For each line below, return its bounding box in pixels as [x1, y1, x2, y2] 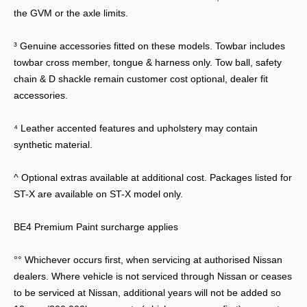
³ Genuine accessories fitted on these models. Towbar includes [14, 40, 285, 51]
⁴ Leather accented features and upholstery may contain [14, 122, 258, 134]
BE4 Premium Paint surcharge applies [14, 221, 178, 232]
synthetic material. [14, 138, 93, 150]
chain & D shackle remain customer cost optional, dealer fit [14, 73, 268, 84]
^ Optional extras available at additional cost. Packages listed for [14, 171, 292, 183]
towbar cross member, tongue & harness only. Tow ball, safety [14, 56, 282, 68]
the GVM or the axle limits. [14, 7, 128, 19]
